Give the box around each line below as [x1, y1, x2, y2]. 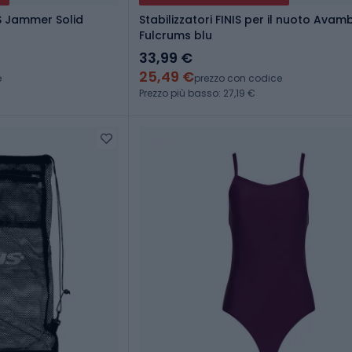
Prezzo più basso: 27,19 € [139, 86, 255, 101]
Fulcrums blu [139, 27, 212, 44]
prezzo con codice [194, 71, 282, 86]
